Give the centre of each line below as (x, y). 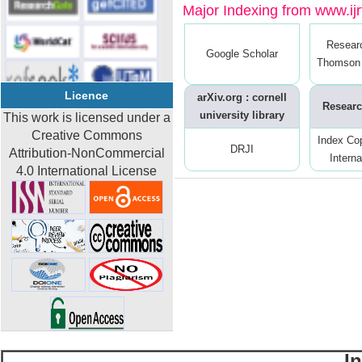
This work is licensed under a (87, 118)
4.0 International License (87, 171)
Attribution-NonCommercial (87, 153)
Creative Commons (87, 135)
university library (242, 116)
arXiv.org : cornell (242, 98)
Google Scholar (242, 54)
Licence (87, 95)
